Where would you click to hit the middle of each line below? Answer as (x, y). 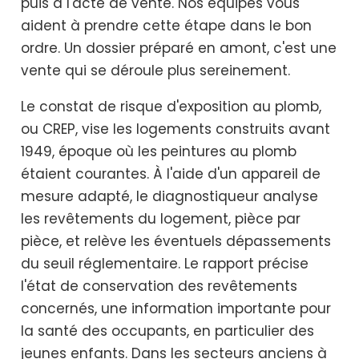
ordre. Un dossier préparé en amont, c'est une (179, 48)
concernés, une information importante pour (176, 309)
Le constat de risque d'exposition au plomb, (171, 107)
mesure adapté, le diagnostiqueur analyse (169, 197)
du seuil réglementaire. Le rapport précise (165, 264)
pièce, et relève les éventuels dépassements (176, 242)
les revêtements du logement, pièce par (161, 219)
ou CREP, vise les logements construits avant (175, 129)
